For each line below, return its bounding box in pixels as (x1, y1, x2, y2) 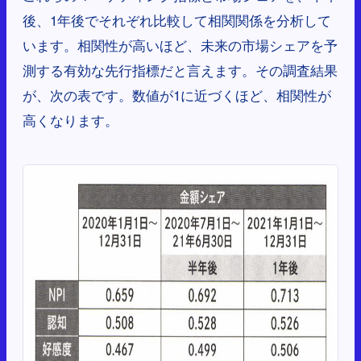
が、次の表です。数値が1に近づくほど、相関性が (23, 85, 331, 106)
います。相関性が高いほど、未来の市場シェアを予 (23, 35, 338, 56)
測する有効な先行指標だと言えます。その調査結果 (23, 60, 338, 81)
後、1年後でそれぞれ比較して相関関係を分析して (23, 10, 331, 31)
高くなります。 (23, 110, 118, 131)
